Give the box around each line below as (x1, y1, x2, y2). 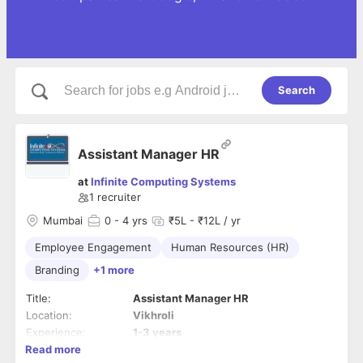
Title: (26, 292, 51, 305)
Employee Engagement (35, 241, 152, 254)
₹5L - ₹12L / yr (169, 214, 241, 228)
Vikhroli (133, 309, 174, 322)
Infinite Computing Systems (91, 175, 236, 189)
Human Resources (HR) (171, 241, 289, 254)
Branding (35, 263, 79, 277)
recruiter (97, 190, 141, 204)
